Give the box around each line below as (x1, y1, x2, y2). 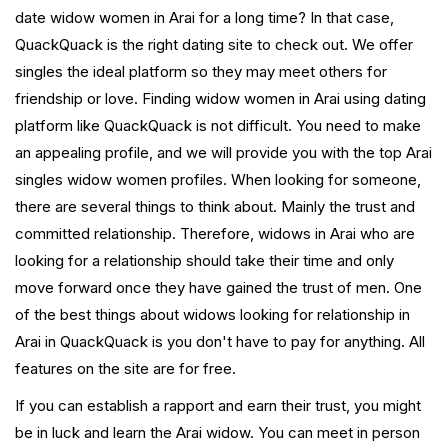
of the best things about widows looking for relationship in (15, 305, 410, 325)
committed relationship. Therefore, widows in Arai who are (15, 224, 415, 244)
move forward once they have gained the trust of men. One (15, 278, 422, 298)
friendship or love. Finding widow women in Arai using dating (15, 89, 426, 109)
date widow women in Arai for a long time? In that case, (15, 8, 394, 28)
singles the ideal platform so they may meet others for (15, 62, 387, 82)
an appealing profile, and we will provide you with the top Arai (15, 143, 432, 163)
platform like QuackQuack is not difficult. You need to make (15, 116, 421, 136)
